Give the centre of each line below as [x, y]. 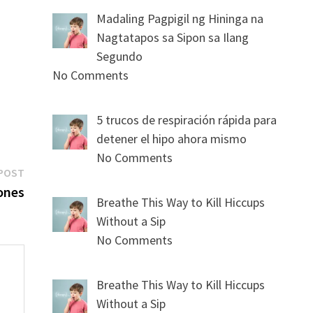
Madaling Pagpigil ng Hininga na [180, 19]
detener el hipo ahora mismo [172, 139]
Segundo [120, 57]
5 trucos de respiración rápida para [187, 120]
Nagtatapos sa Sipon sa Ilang [173, 38]
